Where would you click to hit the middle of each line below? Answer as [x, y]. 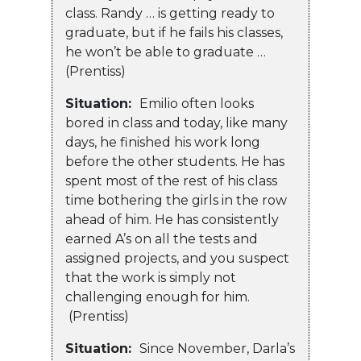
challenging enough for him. [167, 297]
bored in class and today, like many [176, 123]
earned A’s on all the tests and [162, 239]
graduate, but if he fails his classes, [174, 33]
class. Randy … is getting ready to [170, 14]
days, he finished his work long [163, 143]
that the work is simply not [151, 278]
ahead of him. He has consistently [172, 220]
